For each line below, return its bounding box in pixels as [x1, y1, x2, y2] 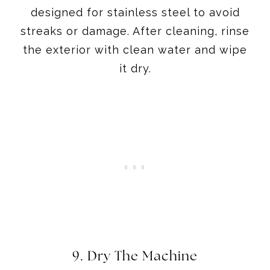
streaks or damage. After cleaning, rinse [20, 24, 250, 37]
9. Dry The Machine [72, 249, 198, 263]
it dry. [119, 61, 151, 75]
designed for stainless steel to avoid [30, 5, 240, 19]
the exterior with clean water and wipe [23, 43, 247, 56]
